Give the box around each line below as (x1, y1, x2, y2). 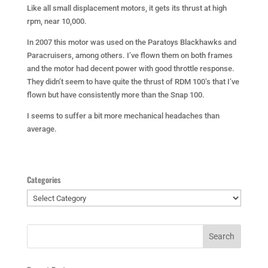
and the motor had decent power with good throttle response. (26, 64, 234, 73)
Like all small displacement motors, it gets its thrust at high (26, 4, 227, 13)
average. (26, 124, 57, 133)
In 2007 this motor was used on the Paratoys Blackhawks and (26, 38, 236, 47)
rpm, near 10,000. (26, 17, 87, 26)
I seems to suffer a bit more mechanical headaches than (26, 111, 220, 120)
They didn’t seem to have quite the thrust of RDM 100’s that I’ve (26, 77, 239, 86)
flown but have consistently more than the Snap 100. (26, 90, 205, 99)
